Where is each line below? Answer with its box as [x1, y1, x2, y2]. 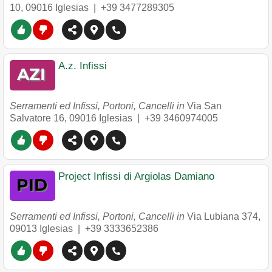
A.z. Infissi [58, 60, 107, 72]
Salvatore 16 [10, 113, 64, 123]
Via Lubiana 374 [187, 211, 258, 222]
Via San [187, 101, 222, 111]
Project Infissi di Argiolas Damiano [58, 171, 214, 182]
